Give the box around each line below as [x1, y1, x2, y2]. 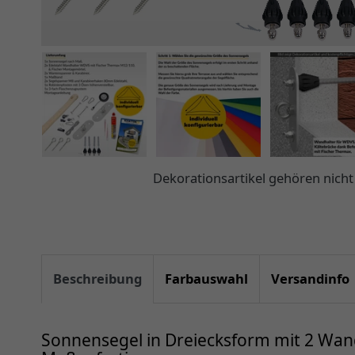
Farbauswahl [165, 269, 248, 288]
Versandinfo [271, 269, 349, 288]
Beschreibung [53, 269, 142, 288]
